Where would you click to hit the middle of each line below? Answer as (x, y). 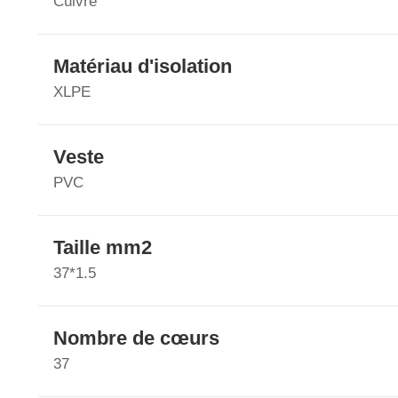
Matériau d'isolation (142, 67)
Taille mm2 (102, 248)
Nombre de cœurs (136, 338)
